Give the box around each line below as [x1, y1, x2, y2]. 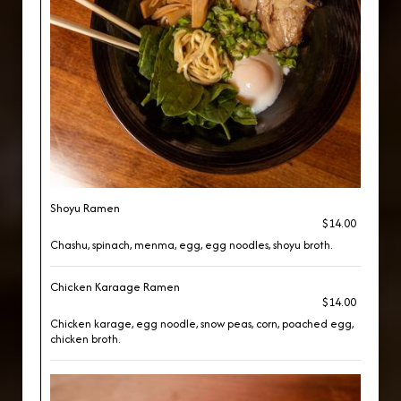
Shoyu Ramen [50, 200, 120, 217]
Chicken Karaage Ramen [50, 278, 180, 295]
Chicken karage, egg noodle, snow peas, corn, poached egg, [50, 315, 354, 332]
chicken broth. [50, 330, 120, 347]
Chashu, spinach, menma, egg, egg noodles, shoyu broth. [50, 236, 332, 253]
